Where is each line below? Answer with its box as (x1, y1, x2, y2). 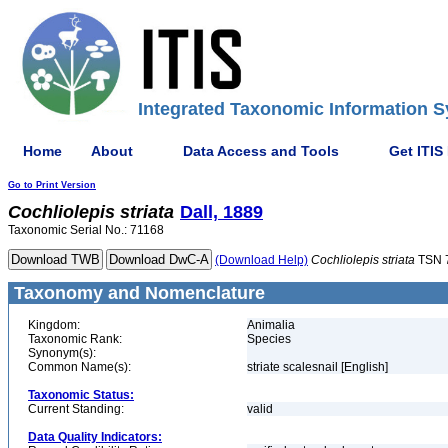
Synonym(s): (28, 346, 96, 360)
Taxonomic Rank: (28, 332, 122, 346)
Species (247, 332, 291, 346)
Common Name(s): (28, 360, 131, 374)
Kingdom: (28, 318, 80, 332)
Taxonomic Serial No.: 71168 (8, 223, 164, 237)
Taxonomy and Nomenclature (9, 283, 265, 303)
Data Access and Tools (183, 142, 339, 159)
